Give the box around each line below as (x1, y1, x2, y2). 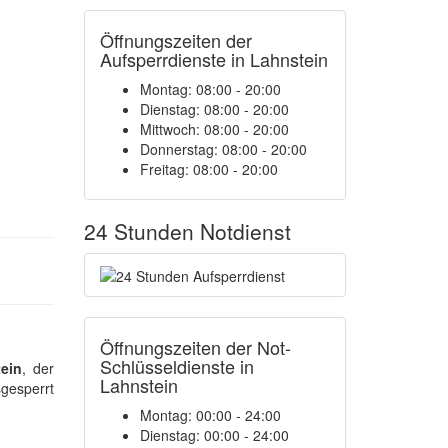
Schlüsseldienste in (99, 353, 254, 380)
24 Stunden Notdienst (83, 216, 291, 246)
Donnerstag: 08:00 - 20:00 (139, 139, 307, 159)
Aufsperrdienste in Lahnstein (99, 46, 328, 72)
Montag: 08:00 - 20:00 (139, 79, 281, 99)
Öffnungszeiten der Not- (99, 334, 291, 361)
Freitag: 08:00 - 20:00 (139, 159, 278, 179)
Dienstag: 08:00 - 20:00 (139, 99, 289, 119)
